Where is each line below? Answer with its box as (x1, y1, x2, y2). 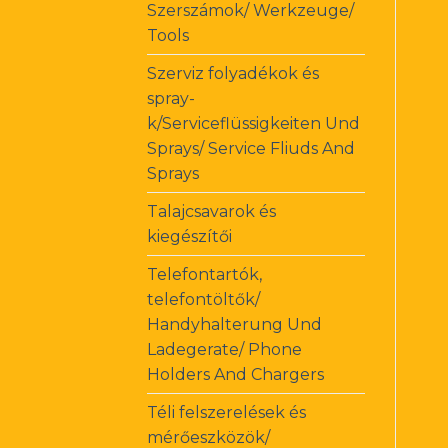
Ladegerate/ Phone (147, 339, 302, 359)
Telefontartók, (147, 264, 262, 284)
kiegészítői (147, 226, 232, 246)
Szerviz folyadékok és (147, 63, 319, 83)
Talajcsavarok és (147, 201, 276, 221)
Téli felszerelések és (147, 402, 306, 422)
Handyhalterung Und (147, 314, 322, 334)
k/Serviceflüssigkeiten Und (147, 113, 360, 133)
